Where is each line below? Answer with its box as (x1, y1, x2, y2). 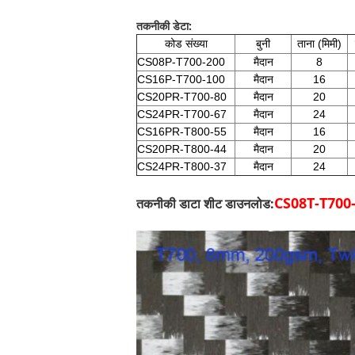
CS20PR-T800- (137, 143, 214, 155)
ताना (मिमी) (297, 37, 342, 50)
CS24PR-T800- (137, 160, 214, 173)
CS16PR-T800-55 (137, 125, 227, 138)
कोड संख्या (164, 37, 208, 50)
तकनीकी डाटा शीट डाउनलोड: (136, 195, 274, 212)
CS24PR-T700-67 (137, 108, 227, 120)
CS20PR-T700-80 (137, 90, 227, 103)
